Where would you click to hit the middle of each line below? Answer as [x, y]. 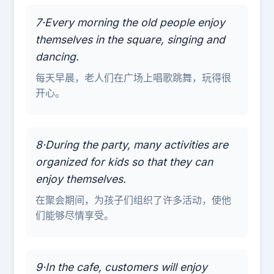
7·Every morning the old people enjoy [130, 22]
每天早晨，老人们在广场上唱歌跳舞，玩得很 [133, 78]
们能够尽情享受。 [75, 215]
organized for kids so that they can [124, 162]
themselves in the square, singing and [130, 39]
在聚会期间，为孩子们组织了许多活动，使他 [133, 200]
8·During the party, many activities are [132, 145]
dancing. [57, 57]
